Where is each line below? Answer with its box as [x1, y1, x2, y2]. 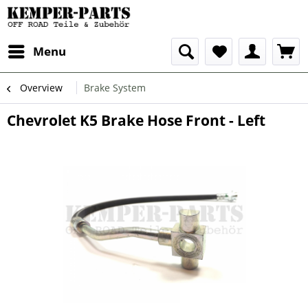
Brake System [84, 81, 146, 94]
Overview [20, 81, 63, 94]
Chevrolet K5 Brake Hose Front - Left [7, 111, 265, 130]
